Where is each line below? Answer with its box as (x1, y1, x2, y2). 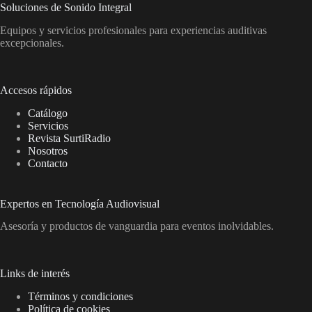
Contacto (28, 157, 68, 169)
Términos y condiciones (28, 290, 133, 303)
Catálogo (28, 107, 68, 119)
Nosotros (28, 144, 68, 157)
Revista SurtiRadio (28, 132, 111, 144)
